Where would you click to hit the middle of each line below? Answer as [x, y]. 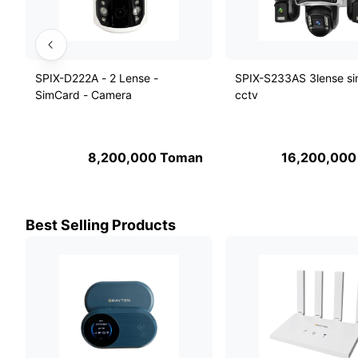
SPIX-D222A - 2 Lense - [97, 78]
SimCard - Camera [84, 95]
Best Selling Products [101, 225]
